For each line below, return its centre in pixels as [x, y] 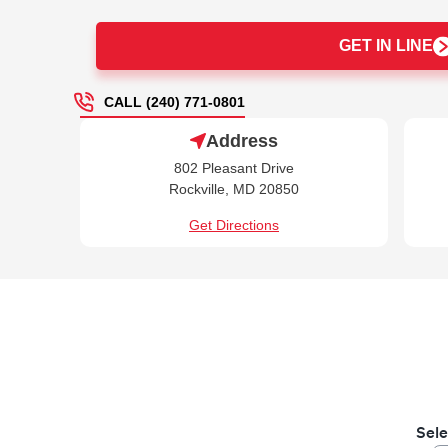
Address [242, 140]
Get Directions [234, 226]
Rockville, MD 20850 [234, 189]
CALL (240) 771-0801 [174, 102]
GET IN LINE [386, 45]
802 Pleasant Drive [234, 168]
